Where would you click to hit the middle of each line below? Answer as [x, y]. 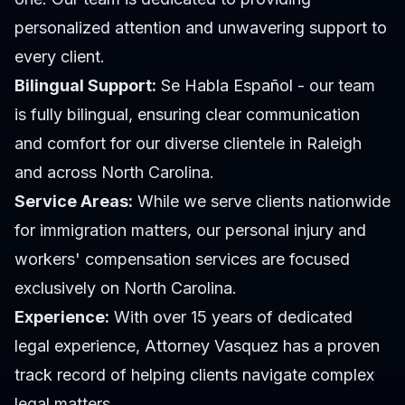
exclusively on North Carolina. [126, 288]
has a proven [329, 346]
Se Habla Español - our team [266, 86]
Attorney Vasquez [212, 346]
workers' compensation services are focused [182, 259]
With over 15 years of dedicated [231, 317]
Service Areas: [74, 202]
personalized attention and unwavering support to [201, 28]
